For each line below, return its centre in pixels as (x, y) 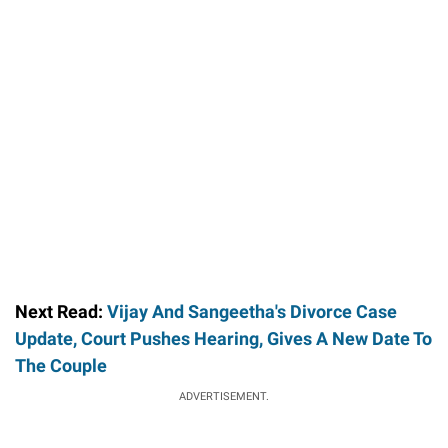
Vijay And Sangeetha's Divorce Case (252, 312)
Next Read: (61, 312)
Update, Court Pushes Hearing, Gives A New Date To (223, 339)
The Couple (61, 366)
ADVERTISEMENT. (224, 397)
